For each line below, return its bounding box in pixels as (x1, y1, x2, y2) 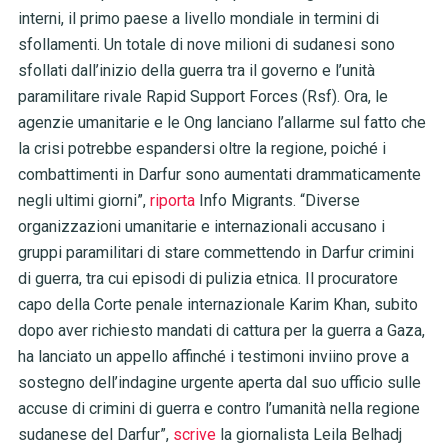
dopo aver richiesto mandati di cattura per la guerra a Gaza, (17, 321, 425, 341)
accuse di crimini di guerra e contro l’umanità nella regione (17, 399, 420, 419)
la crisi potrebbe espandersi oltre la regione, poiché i (17, 139, 386, 159)
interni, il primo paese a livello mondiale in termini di (17, 9, 379, 29)
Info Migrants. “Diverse (194, 191, 360, 211)
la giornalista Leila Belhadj (215, 425, 402, 445)
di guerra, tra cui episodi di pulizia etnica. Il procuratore (17, 269, 398, 289)
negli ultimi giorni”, (17, 191, 150, 211)
